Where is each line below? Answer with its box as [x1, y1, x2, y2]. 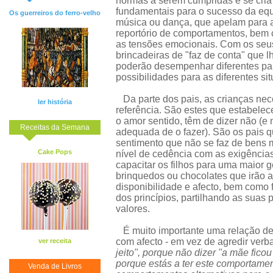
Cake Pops [38, 148, 72, 155]
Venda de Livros [28, 262, 82, 270]
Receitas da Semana [20, 123, 90, 131]
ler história [38, 98, 72, 105]
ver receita [38, 237, 71, 244]
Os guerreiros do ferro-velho [9, 9, 101, 16]
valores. [116, 204, 150, 214]
